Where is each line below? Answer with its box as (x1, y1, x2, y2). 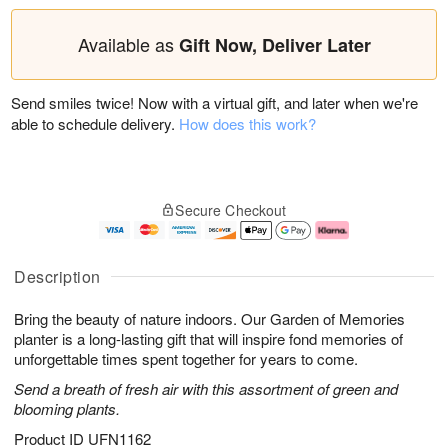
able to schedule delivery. (11, 113, 179, 134)
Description (14, 265, 101, 289)
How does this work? (179, 113, 316, 134)
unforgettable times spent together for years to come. (14, 348, 358, 370)
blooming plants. (14, 398, 120, 420)
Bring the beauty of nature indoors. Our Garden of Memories (14, 308, 405, 330)
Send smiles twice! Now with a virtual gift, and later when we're (11, 92, 418, 113)
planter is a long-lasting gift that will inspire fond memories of (14, 328, 403, 350)
